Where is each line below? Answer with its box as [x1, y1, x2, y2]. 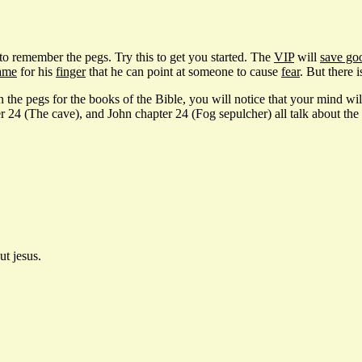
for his [17, 64, 56, 78]
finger [56, 64, 86, 78]
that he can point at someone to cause [86, 64, 281, 78]
